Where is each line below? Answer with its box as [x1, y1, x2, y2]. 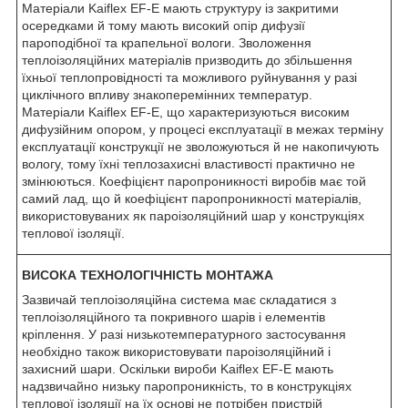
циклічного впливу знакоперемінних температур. [22, 87, 312, 102]
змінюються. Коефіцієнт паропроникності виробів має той [22, 173, 366, 189]
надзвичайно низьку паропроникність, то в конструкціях [22, 378, 352, 393]
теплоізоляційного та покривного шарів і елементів [22, 309, 325, 324]
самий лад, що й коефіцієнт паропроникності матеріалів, [22, 190, 362, 206]
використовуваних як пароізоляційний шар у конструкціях [22, 208, 364, 223]
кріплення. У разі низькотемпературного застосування [22, 326, 346, 342]
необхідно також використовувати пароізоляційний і [22, 343, 331, 359]
